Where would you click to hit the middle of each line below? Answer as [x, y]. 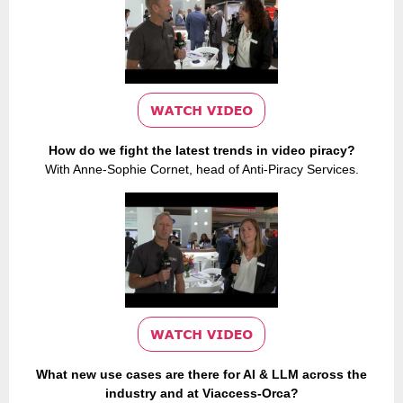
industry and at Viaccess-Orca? [201, 393]
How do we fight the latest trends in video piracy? [201, 150]
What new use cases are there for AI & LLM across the [201, 374]
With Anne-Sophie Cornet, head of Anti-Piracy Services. [201, 169]
